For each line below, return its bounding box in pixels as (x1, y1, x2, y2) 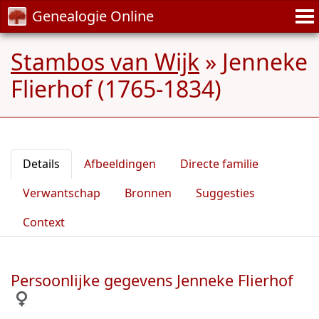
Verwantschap (23, 185, 100, 201)
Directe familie (180, 156, 258, 172)
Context (23, 214, 65, 230)
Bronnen (125, 185, 172, 201)
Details (23, 156, 60, 172)
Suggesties (196, 185, 255, 201)
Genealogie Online (32, 6, 154, 26)
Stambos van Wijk (11, 46, 199, 77)
